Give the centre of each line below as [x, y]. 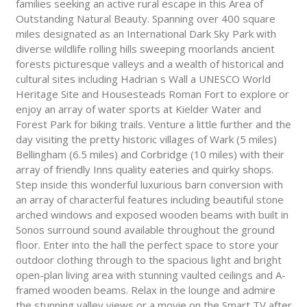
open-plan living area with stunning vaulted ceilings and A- [150, 275]
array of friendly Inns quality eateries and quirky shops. [144, 170]
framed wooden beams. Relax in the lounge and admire [145, 290]
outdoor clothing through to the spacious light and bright [148, 260]
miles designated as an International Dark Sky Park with [146, 34]
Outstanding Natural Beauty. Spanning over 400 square [145, 19]
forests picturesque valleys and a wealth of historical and [149, 64]
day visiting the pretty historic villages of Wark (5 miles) [146, 139]
